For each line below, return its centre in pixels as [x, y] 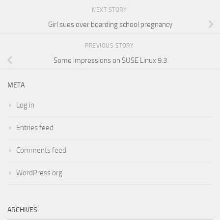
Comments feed [41, 150]
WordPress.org [39, 173]
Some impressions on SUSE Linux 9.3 [110, 60]
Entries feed [35, 127]
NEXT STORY [110, 10]
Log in [25, 105]
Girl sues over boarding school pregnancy [110, 24]
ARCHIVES [22, 210]
